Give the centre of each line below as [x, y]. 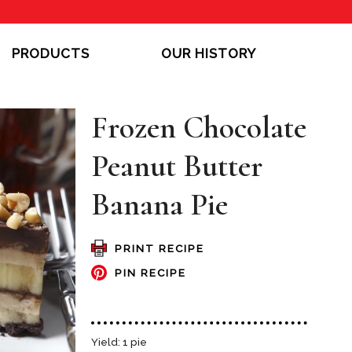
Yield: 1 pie [119, 342]
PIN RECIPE [151, 273]
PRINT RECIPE [160, 249]
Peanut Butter [177, 167]
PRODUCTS [51, 53]
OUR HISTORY [209, 53]
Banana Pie [160, 205]
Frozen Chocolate [199, 128]
